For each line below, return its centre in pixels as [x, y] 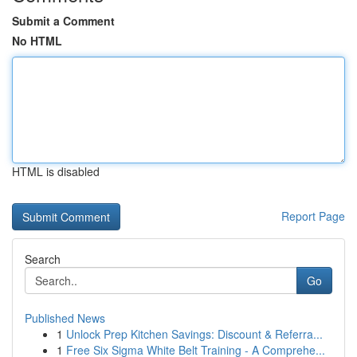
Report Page [313, 216]
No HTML [37, 41]
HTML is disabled [56, 171]
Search [43, 259]
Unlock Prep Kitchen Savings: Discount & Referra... [194, 334]
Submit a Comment [63, 21]
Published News [65, 318]
